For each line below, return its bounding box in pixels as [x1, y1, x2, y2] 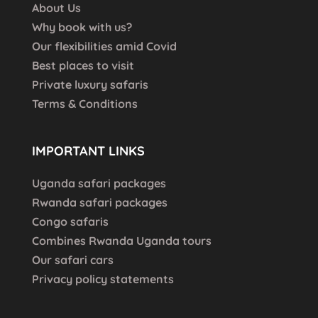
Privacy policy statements [32, 271, 174, 286]
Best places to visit [32, 57, 134, 72]
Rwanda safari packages [32, 194, 168, 209]
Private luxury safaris [32, 77, 148, 92]
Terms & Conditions [32, 96, 138, 111]
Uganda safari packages [32, 175, 166, 190]
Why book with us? [32, 19, 132, 34]
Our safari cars [32, 252, 114, 267]
